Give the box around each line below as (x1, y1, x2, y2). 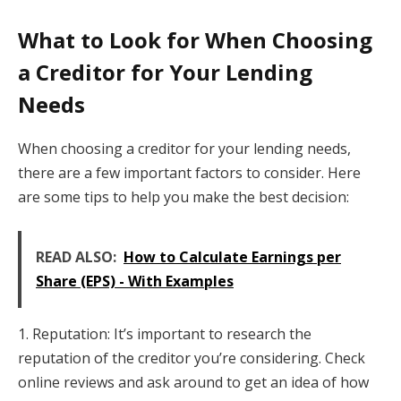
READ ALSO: (36, 247, 116, 268)
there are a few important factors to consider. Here (18, 162, 361, 183)
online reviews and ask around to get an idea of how (18, 372, 369, 393)
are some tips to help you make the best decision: (18, 186, 349, 207)
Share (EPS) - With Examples (36, 271, 234, 292)
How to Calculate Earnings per (124, 247, 341, 268)
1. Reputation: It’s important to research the (18, 324, 311, 345)
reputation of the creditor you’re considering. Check (18, 348, 365, 369)
